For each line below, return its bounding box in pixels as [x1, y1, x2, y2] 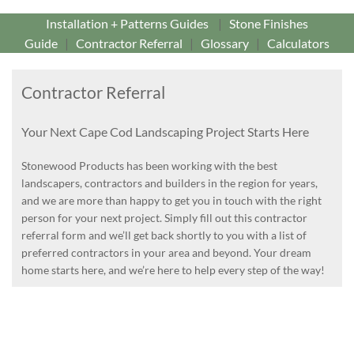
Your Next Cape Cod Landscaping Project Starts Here [21, 123, 309, 139]
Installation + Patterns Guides [46, 16, 209, 31]
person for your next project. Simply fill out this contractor [21, 211, 307, 225]
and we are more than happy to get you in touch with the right [21, 194, 322, 208]
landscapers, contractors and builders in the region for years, [21, 176, 318, 190]
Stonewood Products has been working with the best [21, 159, 277, 173]
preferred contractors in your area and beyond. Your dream [21, 246, 311, 260]
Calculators [267, 36, 330, 51]
